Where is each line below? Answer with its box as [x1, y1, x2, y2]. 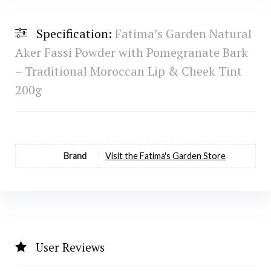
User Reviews [35, 239, 105, 255]
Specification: [36, 25, 115, 42]
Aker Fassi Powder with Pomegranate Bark [15, 44, 248, 60]
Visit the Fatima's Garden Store [105, 150, 226, 161]
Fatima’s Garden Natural [114, 25, 252, 42]
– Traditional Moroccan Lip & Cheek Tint [15, 62, 242, 79]
